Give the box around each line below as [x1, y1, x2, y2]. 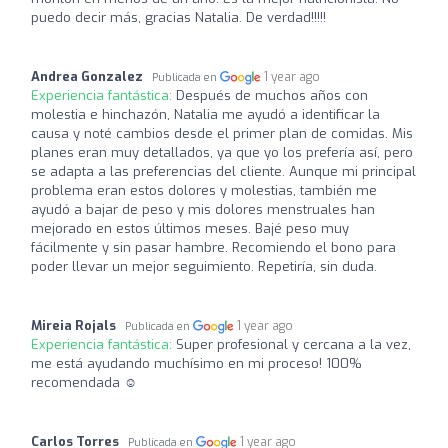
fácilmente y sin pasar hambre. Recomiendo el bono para [31, 238, 396, 256]
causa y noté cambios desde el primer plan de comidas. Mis [31, 124, 413, 142]
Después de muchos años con [176, 86, 368, 104]
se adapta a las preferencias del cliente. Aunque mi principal [31, 162, 416, 180]
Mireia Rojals [31, 316, 116, 334]
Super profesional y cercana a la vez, [176, 335, 411, 353]
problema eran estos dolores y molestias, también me [31, 181, 377, 199]
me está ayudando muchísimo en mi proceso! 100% [31, 354, 362, 372]
